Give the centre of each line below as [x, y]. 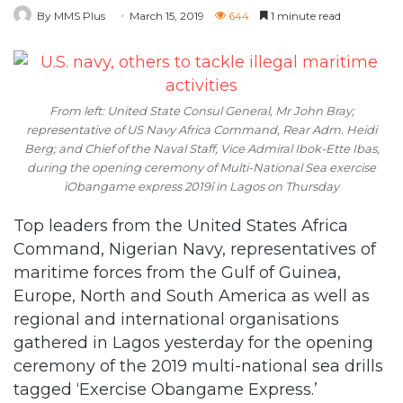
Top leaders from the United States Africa [181, 225]
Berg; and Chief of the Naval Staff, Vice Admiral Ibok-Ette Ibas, [201, 148]
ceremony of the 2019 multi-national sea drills [198, 366]
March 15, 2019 [167, 15]
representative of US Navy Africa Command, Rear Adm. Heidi [201, 129]
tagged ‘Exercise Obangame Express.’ [166, 389]
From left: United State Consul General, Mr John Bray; [201, 110]
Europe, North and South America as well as [192, 296]
